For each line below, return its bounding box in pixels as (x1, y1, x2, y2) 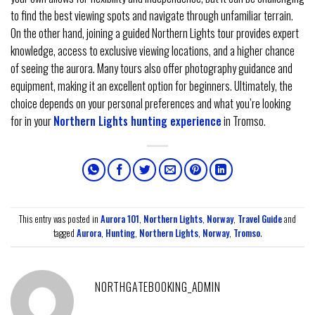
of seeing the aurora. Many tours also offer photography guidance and (11, 59, 292, 77)
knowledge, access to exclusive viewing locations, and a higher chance (11, 41, 295, 59)
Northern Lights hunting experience (53, 112, 221, 129)
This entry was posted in (19, 212, 101, 226)
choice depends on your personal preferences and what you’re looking (11, 94, 291, 112)
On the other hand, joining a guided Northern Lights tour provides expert (11, 24, 299, 41)
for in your (11, 112, 53, 129)
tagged (53, 226, 77, 240)
